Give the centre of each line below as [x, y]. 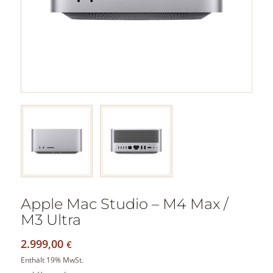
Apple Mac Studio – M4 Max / [124, 204]
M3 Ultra [51, 220]
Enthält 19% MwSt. [52, 260]
